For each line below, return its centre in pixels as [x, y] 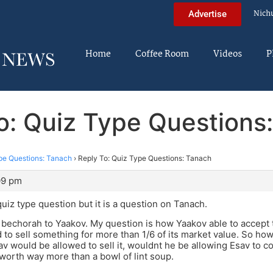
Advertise [207, 14]
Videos [228, 54]
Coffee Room [162, 54]
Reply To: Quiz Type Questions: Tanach [145, 158]
